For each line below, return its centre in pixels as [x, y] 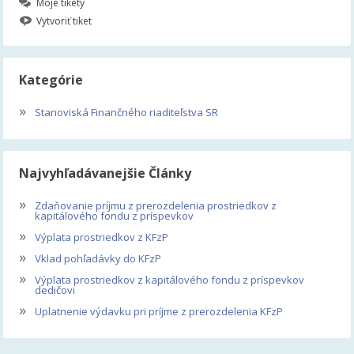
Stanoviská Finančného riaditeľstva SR [126, 113]
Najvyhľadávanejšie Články [105, 173]
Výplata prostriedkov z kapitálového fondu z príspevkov [169, 280]
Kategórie [51, 80]
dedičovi [55, 290]
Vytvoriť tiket [64, 21]
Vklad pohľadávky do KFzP [97, 259]
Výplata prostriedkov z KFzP [101, 237]
